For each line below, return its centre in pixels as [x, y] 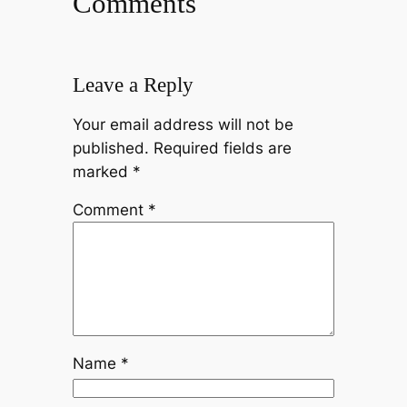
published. [110, 148]
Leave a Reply [133, 84]
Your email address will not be [183, 124]
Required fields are [222, 148]
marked [102, 171]
